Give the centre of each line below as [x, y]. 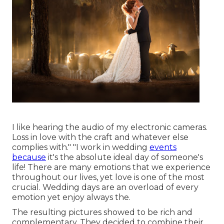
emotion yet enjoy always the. [71, 197]
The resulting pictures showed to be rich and [102, 212]
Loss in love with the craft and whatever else [100, 137]
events [163, 147]
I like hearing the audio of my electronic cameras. [110, 127]
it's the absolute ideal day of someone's [124, 157]
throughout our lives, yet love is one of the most [108, 177]
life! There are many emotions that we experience [111, 167]
